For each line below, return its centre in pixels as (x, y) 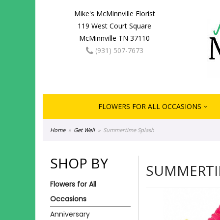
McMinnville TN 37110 (115, 38)
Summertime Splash (129, 130)
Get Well (84, 130)
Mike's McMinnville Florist (114, 14)
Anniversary (70, 214)
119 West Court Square (115, 26)
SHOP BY (79, 163)
